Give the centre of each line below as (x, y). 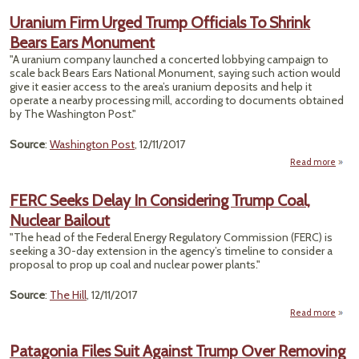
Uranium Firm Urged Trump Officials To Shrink (160, 22)
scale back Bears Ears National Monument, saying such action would (175, 73)
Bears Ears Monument (82, 42)
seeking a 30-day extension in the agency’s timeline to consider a (171, 251)
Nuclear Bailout (60, 220)
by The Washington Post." (73, 114)
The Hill (68, 295)
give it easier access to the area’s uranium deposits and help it (161, 87)
